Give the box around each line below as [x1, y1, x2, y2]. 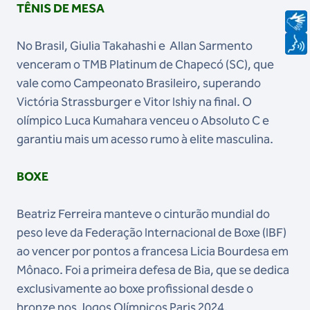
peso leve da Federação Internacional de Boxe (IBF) [17, 225, 286, 240]
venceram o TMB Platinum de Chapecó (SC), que [17, 57, 274, 72]
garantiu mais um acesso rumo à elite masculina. [17, 131, 275, 147]
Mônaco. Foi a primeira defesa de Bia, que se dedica [17, 262, 289, 277]
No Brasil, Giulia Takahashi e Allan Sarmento [17, 38, 253, 53]
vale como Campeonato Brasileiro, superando [17, 75, 261, 91]
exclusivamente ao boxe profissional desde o [17, 281, 253, 296]
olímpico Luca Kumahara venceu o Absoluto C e [17, 113, 269, 128]
